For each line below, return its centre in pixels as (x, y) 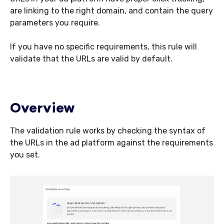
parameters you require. (56, 23)
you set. (26, 155)
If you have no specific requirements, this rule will (103, 47)
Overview (42, 109)
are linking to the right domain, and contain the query (111, 11)
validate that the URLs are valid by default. (92, 59)
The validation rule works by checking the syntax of (108, 131)
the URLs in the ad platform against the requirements (111, 143)
